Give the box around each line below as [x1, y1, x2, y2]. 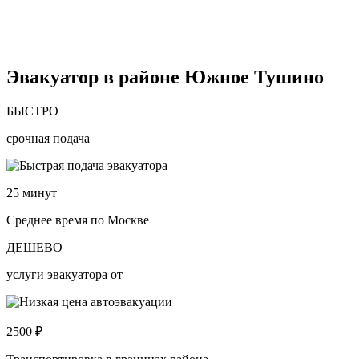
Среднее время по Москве [6, 212, 149, 227]
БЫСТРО [6, 103, 58, 118]
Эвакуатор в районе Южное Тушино [6, 66, 324, 87]
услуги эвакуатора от [6, 267, 123, 281]
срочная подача [6, 131, 90, 145]
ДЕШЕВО [6, 240, 63, 254]
